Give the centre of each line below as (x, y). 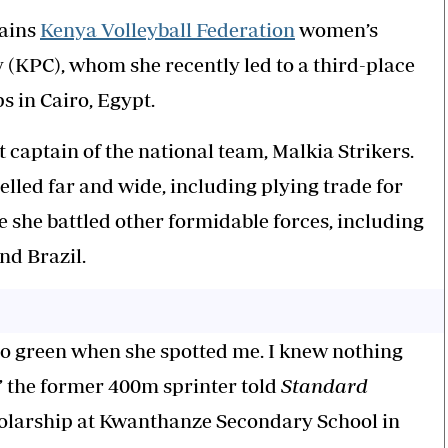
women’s (336, 29)
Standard (324, 385)
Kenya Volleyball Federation (167, 29)
